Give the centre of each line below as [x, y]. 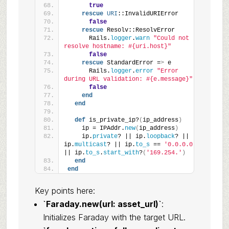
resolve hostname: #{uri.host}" [117, 47]
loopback [160, 136]
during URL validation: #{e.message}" [128, 79]
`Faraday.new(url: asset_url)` [102, 204]
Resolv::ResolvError [139, 30]
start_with [121, 153]
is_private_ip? [112, 120]
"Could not [171, 38]
